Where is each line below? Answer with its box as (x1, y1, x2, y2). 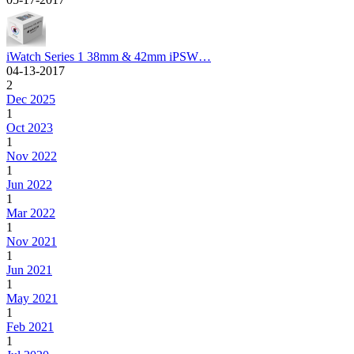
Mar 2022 (6, 206, 55, 220)
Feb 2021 (6, 320, 54, 334)
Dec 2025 (6, 92, 55, 107)
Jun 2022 (6, 178, 52, 192)
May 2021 (6, 292, 58, 306)
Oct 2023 (6, 121, 53, 135)
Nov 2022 (6, 149, 57, 164)
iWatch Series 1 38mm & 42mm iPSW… (6, 50, 211, 64)
